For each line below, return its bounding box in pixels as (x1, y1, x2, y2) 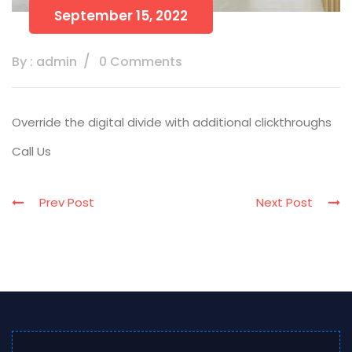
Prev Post (24, 193, 94, 211)
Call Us (12, 142, 51, 159)
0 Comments (99, 52, 182, 71)
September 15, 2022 (54, 5, 188, 25)
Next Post (256, 193, 328, 211)
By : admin (12, 52, 77, 71)
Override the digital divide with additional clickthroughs (12, 113, 332, 130)
